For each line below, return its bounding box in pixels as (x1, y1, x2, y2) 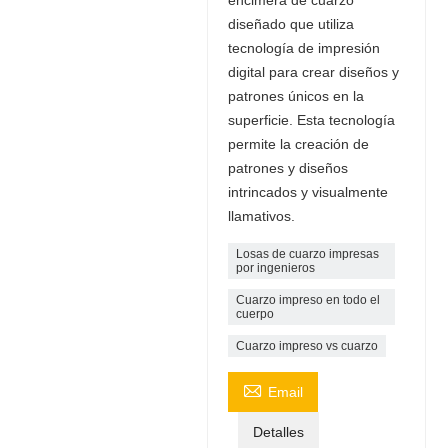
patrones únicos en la (227, 87, 364, 104)
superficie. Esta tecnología (227, 111, 395, 128)
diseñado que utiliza (227, 15, 354, 32)
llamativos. (227, 207, 295, 224)
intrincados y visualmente (227, 183, 388, 200)
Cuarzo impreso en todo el (235, 292, 380, 307)
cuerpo (235, 306, 274, 321)
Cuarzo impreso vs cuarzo (235, 338, 378, 353)
